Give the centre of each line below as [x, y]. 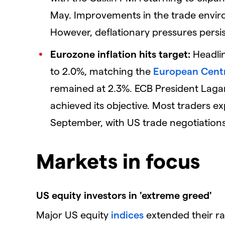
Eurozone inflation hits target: [120, 53]
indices [127, 215]
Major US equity [74, 215]
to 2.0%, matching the [102, 71]
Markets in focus [118, 160]
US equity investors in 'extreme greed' [124, 195]
